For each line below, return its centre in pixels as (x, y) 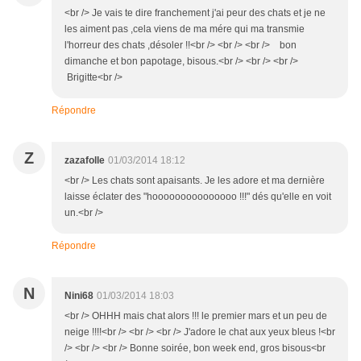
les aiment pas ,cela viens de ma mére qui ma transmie (185, 29)
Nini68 (79, 296)
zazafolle (85, 161)
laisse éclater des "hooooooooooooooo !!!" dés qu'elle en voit (198, 197)
